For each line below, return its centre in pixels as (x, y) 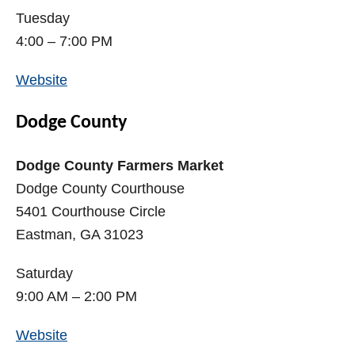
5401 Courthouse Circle (91, 212)
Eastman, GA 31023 (80, 235)
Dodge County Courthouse (100, 189)
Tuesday (43, 19)
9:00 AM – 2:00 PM (76, 297)
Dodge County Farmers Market (120, 166)
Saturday (44, 274)
